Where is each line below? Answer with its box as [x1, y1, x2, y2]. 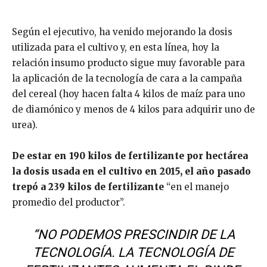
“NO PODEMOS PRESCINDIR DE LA [32, 226, 235, 242]
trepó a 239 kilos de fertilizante [12, 181, 166, 193]
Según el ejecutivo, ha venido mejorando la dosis [12, 26, 232, 38]
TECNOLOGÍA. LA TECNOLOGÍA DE [33, 244, 234, 260]
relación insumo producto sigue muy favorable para [12, 57, 245, 69]
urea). [12, 119, 38, 131]
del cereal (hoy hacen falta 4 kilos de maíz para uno [12, 88, 245, 100]
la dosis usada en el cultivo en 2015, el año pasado [12, 165, 251, 177]
